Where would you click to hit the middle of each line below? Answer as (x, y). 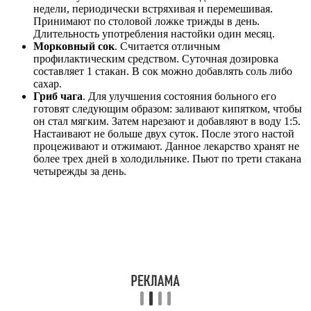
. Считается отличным (167, 47)
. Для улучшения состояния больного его (179, 96)
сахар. (48, 84)
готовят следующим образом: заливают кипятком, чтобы (168, 109)
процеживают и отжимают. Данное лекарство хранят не (166, 146)
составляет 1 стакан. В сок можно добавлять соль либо (163, 72)
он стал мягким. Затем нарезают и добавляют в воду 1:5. (167, 121)
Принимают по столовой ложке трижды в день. (146, 22)
